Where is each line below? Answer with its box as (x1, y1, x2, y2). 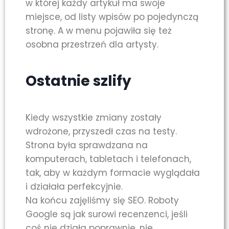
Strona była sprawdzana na (26, 139, 148, 152)
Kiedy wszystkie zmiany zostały (26, 111, 162, 124)
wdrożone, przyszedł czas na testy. (26, 125, 177, 138)
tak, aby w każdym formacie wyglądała (26, 167, 200, 179)
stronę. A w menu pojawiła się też (26, 25, 172, 37)
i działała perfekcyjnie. (26, 180, 123, 193)
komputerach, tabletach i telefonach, (26, 153, 191, 166)
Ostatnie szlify (26, 71, 131, 91)
